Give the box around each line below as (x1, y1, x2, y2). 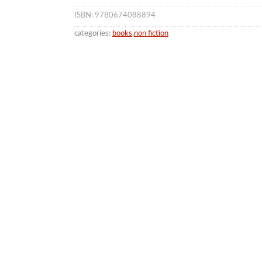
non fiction (133, 30, 168, 37)
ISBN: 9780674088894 (74, 12, 156, 20)
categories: (74, 30, 111, 37)
